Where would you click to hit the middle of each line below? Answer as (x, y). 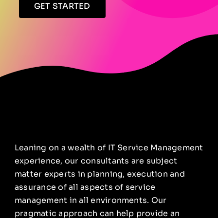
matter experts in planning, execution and (100, 174)
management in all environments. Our (91, 200)
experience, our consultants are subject (96, 161)
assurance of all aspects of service (85, 187)
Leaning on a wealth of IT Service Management (109, 147)
